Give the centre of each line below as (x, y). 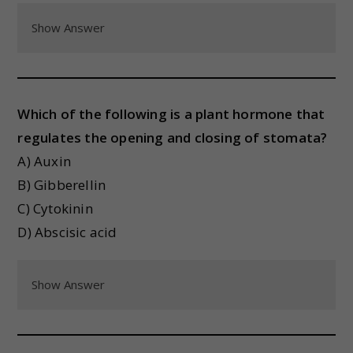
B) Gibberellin (62, 185)
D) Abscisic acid (67, 232)
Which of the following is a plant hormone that (171, 114)
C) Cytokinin (55, 208)
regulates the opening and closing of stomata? (173, 137)
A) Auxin (45, 161)
